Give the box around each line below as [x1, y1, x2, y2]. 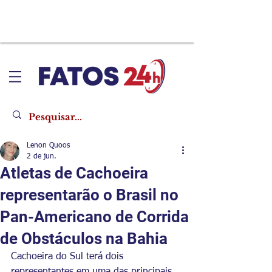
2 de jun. [27, 153, 56, 160]
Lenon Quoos [27, 142, 70, 149]
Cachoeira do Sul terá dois [11, 252, 126, 262]
